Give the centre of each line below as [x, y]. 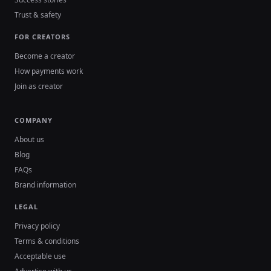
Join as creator [39, 87]
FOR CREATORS [42, 37]
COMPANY [34, 120]
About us [29, 140]
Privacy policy [37, 226]
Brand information [45, 185]
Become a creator [45, 56]
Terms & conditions [47, 241]
